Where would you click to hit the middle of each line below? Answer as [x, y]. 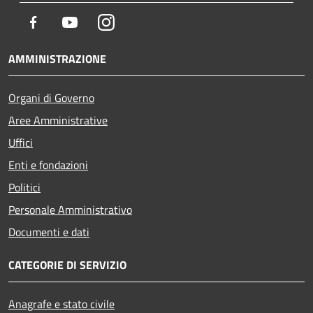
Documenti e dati [49, 232]
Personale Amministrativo [70, 209]
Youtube [97, 21]
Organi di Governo [51, 97]
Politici [24, 187]
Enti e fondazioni [48, 165]
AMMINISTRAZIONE [57, 58]
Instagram [138, 21]
